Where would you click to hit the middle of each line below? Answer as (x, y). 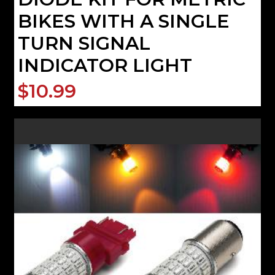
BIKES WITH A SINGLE (124, 21)
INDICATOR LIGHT (105, 66)
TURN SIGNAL (84, 44)
